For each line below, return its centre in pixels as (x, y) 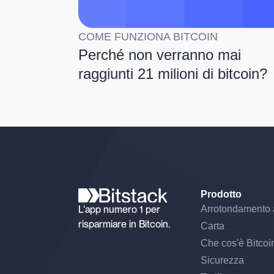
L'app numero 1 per (119, 209)
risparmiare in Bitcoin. (124, 224)
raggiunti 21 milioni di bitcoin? (172, 74)
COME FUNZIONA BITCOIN (148, 37)
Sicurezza (222, 261)
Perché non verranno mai (159, 55)
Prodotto (221, 194)
